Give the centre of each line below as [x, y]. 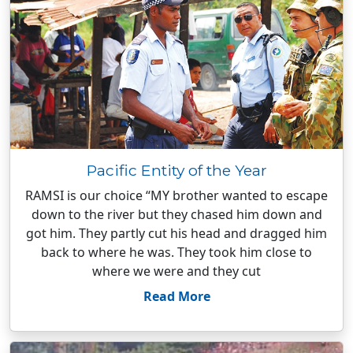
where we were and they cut [176, 271]
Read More [176, 296]
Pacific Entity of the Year [176, 170]
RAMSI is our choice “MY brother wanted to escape [176, 195]
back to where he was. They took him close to [176, 252]
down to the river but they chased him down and [176, 214]
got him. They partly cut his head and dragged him [176, 233]
